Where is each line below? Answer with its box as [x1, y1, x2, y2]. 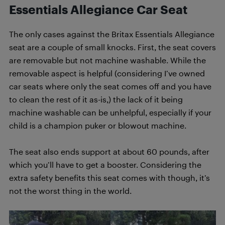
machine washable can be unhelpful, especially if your [9, 107, 211, 117]
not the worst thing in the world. [9, 185, 132, 195]
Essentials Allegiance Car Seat [9, 2, 187, 17]
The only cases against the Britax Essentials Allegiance [9, 29, 214, 39]
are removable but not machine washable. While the [9, 55, 206, 65]
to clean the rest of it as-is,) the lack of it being [9, 94, 183, 104]
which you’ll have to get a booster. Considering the [9, 159, 201, 169]
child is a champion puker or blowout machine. [9, 120, 186, 130]
